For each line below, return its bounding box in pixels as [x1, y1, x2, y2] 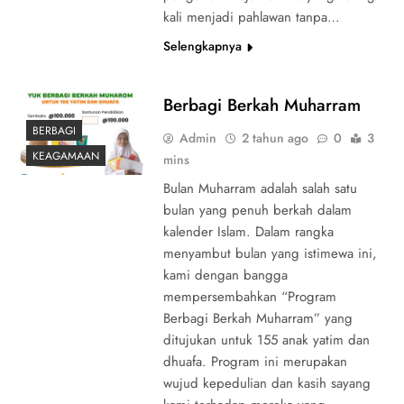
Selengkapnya [162, 36, 242, 55]
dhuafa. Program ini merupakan [162, 351, 347, 372]
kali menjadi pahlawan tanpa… [162, 6, 340, 27]
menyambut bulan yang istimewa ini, [162, 243, 377, 263]
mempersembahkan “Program [162, 286, 336, 307]
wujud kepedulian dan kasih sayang [162, 372, 371, 393]
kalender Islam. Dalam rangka [162, 221, 334, 242]
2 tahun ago [241, 128, 308, 147]
